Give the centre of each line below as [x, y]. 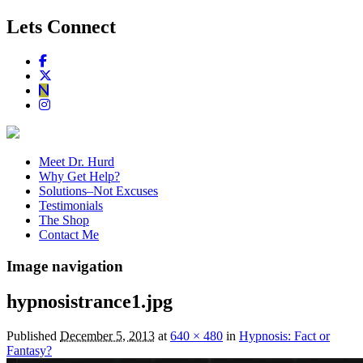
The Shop [64, 220]
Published [33, 336]
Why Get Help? [79, 176]
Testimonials [71, 205]
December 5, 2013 [107, 336]
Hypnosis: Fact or [284, 336]
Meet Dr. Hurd [77, 161]
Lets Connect [61, 26]
